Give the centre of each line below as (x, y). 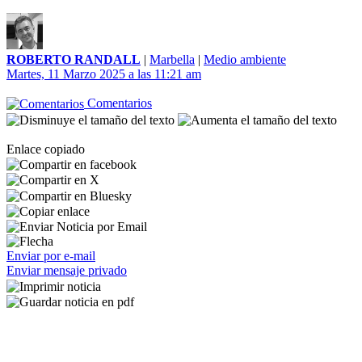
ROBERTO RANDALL (74, 59)
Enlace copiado (46, 149)
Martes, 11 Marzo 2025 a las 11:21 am (104, 74)
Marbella (172, 59)
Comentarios (118, 103)
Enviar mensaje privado (67, 271)
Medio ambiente (245, 59)
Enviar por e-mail (51, 256)
